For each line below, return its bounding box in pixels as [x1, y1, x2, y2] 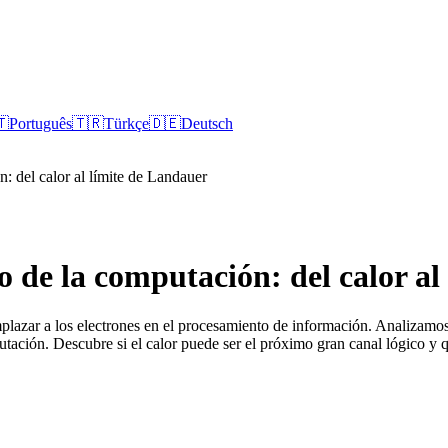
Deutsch [181, 115, 233, 132]
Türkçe [104, 115, 149, 132]
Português [9, 115, 72, 132]
